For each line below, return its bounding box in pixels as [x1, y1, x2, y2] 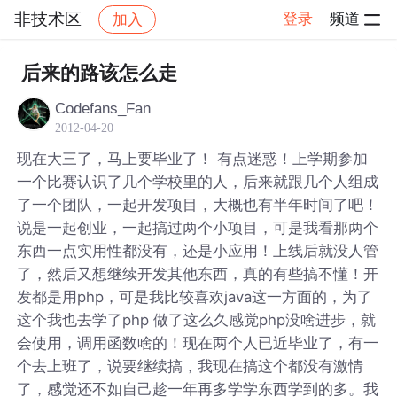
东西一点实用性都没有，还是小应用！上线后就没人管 [17, 241, 379, 260]
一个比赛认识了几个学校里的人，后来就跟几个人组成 [17, 172, 379, 191]
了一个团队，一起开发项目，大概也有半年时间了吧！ [17, 195, 379, 214]
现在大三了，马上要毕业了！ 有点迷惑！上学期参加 [17, 149, 369, 167]
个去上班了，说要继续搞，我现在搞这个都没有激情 [17, 356, 364, 375]
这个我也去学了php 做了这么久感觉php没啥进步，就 [17, 310, 377, 329]
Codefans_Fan [55, 99, 152, 117]
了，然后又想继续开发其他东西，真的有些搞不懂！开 [17, 264, 379, 283]
